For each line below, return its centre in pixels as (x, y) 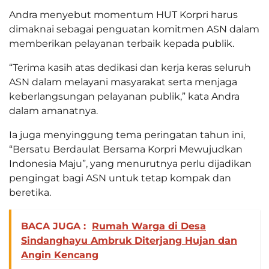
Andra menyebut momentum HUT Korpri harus (123, 15)
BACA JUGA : (53, 226)
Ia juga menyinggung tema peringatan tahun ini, (127, 135)
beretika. (30, 193)
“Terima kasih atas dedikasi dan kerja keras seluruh (130, 68)
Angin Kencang (60, 255)
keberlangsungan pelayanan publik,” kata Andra (124, 97)
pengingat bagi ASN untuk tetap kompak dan (120, 178)
